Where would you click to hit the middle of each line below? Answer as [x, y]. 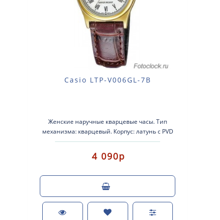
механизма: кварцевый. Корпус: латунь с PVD [108, 131]
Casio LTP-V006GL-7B [108, 80]
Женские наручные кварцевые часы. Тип [108, 121]
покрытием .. [108, 141]
